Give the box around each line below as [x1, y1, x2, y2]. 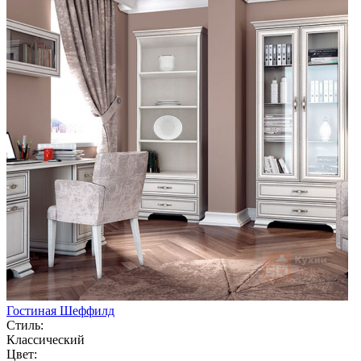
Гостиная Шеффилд [6, 303, 114, 317]
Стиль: [6, 317, 44, 332]
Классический [6, 332, 85, 346]
